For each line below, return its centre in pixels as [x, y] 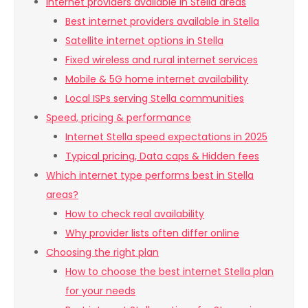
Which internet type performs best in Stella [150, 176]
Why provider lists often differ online [152, 233]
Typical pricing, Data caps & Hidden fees [162, 156]
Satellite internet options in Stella [144, 41]
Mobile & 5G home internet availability [157, 79]
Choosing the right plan [102, 253]
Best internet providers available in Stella [162, 22]
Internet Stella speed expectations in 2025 [166, 137]
